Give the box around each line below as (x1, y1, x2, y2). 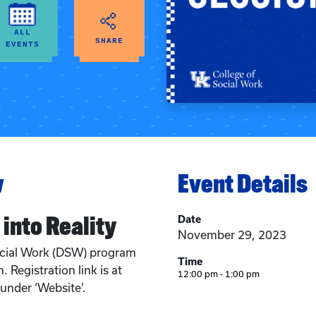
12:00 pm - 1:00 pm (178, 269, 260, 279)
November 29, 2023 (178, 229, 286, 242)
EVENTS (5, 40, 39, 49)
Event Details (178, 168, 308, 200)
